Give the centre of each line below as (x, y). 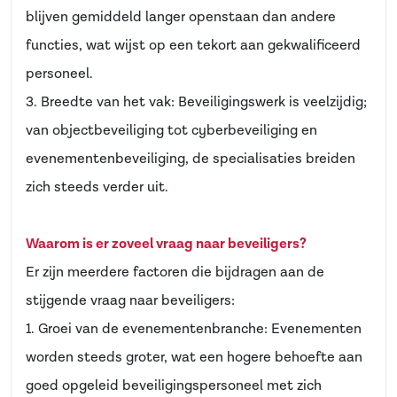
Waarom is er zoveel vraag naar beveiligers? (166, 244)
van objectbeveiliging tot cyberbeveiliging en (171, 131)
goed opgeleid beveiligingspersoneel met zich (174, 386)
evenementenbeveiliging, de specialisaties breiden (191, 159)
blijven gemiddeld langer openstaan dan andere (181, 17)
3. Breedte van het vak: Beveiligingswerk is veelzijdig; (196, 102)
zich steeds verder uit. (97, 187)
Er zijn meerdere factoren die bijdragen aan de (175, 272)
